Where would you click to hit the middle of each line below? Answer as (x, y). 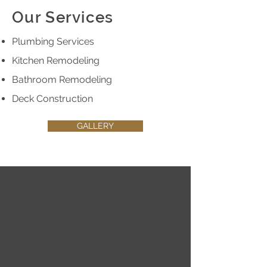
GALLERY (95, 126)
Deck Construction (52, 99)
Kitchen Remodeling (56, 60)
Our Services (63, 17)
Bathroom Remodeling (62, 80)
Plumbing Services (53, 41)
